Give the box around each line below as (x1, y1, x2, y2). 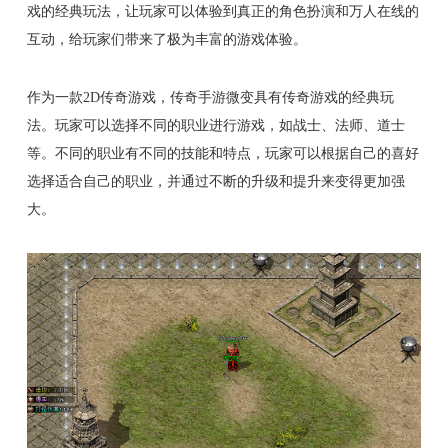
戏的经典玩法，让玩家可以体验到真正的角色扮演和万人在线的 (26, 2, 419, 19)
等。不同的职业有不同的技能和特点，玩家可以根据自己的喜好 (26, 144, 419, 161)
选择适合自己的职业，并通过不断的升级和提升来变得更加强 (26, 172, 405, 189)
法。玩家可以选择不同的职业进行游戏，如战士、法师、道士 (26, 116, 405, 133)
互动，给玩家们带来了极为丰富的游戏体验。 (26, 30, 307, 47)
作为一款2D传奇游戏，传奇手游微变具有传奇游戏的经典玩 (26, 88, 394, 105)
